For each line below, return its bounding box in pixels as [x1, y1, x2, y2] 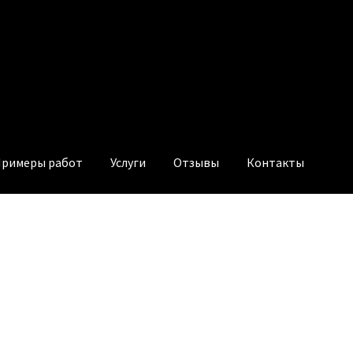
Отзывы [173, 154, 220, 171]
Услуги [110, 154, 147, 171]
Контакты [247, 154, 305, 171]
